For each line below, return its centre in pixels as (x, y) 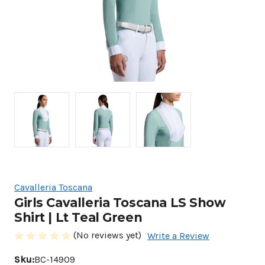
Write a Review (178, 235)
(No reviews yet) (107, 235)
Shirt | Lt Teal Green (78, 217)
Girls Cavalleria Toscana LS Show (120, 202)
